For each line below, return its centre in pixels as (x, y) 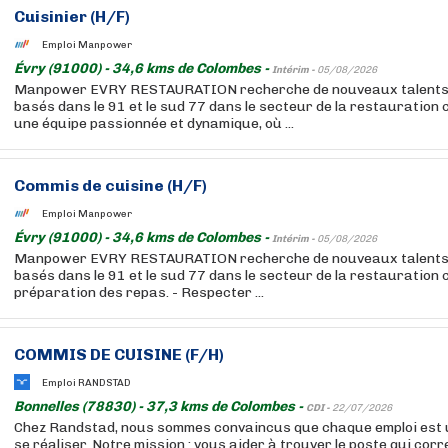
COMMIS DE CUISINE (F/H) (119, 354)
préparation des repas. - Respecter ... (139, 292)
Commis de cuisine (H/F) (110, 185)
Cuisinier (50, 16)
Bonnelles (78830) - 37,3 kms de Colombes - (160, 406)
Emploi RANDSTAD (86, 382)
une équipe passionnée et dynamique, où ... (154, 123)
